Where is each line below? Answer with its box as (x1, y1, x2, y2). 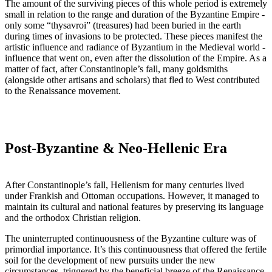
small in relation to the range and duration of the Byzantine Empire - (5, 9, 265, 20)
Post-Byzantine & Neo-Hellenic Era (5, 140, 227, 157)
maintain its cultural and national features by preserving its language (5, 202, 263, 212)
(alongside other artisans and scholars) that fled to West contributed (5, 75, 260, 86)
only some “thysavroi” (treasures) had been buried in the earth (5, 20, 241, 31)
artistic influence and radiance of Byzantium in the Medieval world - (5, 42, 265, 53)
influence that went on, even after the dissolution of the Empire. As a (5, 53, 267, 64)
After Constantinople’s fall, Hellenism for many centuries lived (5, 180, 244, 191)
